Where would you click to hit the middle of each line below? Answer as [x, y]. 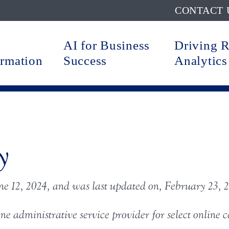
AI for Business [107, 45]
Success [85, 61]
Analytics [201, 61]
